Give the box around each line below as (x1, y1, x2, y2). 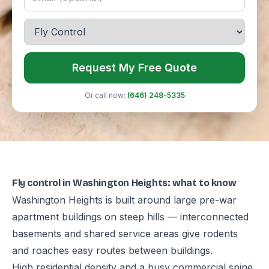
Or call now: (84, 91, 127, 100)
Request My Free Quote (72, 61, 197, 74)
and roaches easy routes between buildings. (12, 244, 213, 256)
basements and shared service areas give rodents (12, 228, 238, 240)
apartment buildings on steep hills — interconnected (12, 211, 249, 223)
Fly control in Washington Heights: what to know (12, 177, 237, 189)
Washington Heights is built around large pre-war (12, 194, 237, 206)
